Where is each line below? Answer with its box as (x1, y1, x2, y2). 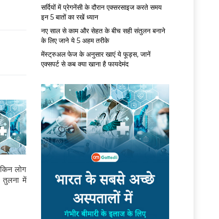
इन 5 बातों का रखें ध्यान (41, 12, 98, 22)
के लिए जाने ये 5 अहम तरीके (41, 36, 109, 45)
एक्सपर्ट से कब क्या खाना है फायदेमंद (41, 59, 129, 68)
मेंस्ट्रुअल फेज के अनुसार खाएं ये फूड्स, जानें (41, 49, 151, 59)
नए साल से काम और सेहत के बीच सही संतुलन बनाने (41, 26, 165, 35)
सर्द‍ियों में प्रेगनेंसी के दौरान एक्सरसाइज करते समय (41, 2, 162, 12)
